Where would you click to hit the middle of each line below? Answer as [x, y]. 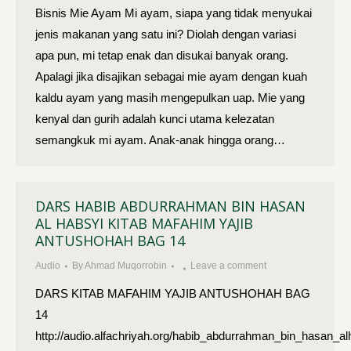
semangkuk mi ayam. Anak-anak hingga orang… [160, 140]
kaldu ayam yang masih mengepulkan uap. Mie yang [170, 98]
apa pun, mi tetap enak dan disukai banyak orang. [162, 55]
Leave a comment [228, 266]
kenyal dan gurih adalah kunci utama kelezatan [155, 119]
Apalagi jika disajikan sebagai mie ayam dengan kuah [171, 76]
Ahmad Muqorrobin [126, 266]
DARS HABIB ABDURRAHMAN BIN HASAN [170, 206]
